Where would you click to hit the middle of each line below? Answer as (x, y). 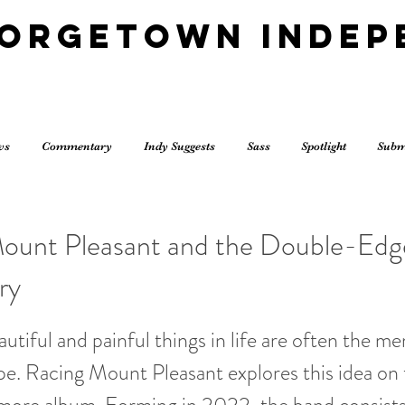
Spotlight (324, 146)
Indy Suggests (179, 146)
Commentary (76, 146)
